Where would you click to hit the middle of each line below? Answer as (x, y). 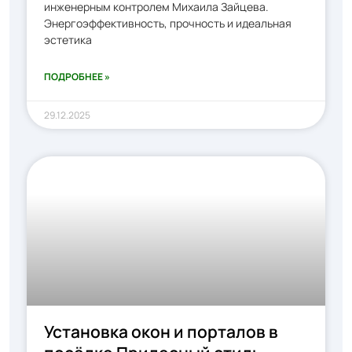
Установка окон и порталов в (161, 332)
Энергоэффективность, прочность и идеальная (168, 23)
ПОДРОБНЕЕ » (77, 77)
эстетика (68, 40)
